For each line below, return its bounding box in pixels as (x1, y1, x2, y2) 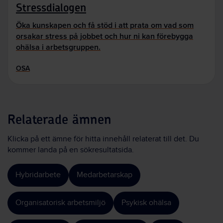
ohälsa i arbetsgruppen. (16, 41, 101, 53)
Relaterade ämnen (7, 113, 111, 126)
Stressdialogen (16, 2, 86, 14)
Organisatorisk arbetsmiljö (15, 198, 106, 208)
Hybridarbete (15, 170, 61, 180)
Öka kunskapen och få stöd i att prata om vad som (16, 19, 194, 31)
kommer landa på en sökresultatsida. (7, 145, 134, 155)
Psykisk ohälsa (121, 198, 171, 208)
